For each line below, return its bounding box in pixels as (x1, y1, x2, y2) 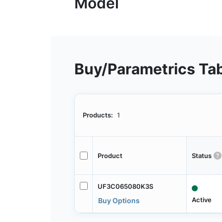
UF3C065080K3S (97, 182, 153, 190)
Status (191, 151, 212, 160)
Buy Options (98, 196, 140, 205)
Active (191, 196, 212, 204)
